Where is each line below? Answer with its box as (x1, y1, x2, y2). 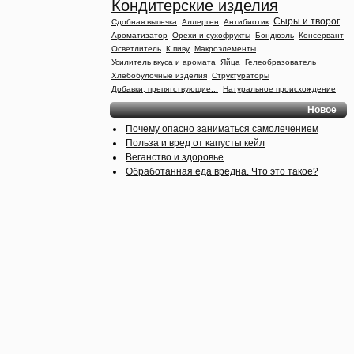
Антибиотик (224, 17, 269, 26)
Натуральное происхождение (223, 85, 336, 93)
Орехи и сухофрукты (172, 31, 250, 40)
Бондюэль (255, 31, 294, 40)
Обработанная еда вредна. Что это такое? (126, 166, 318, 177)
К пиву (166, 44, 190, 53)
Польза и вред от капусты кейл (126, 137, 265, 149)
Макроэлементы (194, 44, 256, 53)
